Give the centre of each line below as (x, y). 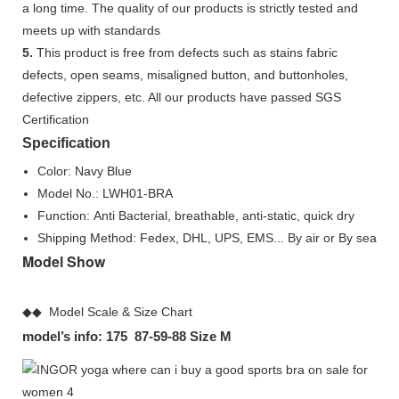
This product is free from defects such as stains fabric (185, 52)
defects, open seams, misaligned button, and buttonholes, (185, 74)
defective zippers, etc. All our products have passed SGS (182, 97)
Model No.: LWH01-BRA (105, 193)
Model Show (64, 261)
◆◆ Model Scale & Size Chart (107, 311)
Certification (56, 119)
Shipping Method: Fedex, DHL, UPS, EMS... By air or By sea (207, 237)
